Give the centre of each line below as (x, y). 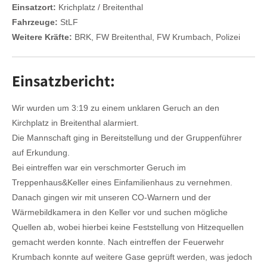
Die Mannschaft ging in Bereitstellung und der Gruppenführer (127, 137)
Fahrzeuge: (35, 22)
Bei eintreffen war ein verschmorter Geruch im (99, 167)
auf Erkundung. (41, 152)
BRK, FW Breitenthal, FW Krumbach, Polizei (156, 37)
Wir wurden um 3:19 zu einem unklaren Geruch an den (116, 108)
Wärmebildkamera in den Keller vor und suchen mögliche (120, 212)
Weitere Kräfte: (42, 37)
